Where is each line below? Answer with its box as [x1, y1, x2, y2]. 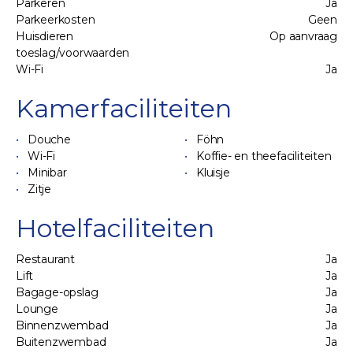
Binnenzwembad [16, 318, 109, 333]
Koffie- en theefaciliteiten [196, 149, 332, 163]
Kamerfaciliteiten [16, 93, 232, 124]
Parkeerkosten [16, 13, 95, 27]
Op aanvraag [269, 29, 337, 43]
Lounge [16, 302, 58, 316]
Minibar [28, 165, 67, 180]
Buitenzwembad [16, 335, 106, 349]
